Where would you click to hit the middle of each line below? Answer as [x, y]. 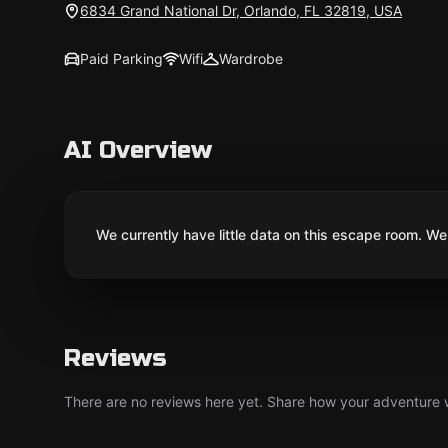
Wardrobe [251, 58]
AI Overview [138, 150]
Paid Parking [121, 58]
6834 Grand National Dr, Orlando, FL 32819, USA [241, 10]
